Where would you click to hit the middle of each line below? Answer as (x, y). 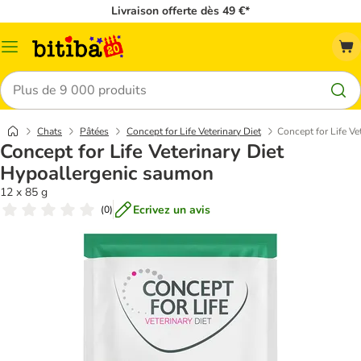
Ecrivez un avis (172, 210)
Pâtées (94, 131)
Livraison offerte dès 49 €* (180, 11)
